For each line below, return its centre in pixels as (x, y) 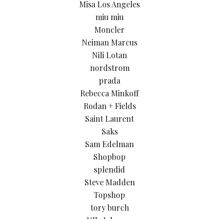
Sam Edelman (109, 144)
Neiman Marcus (109, 42)
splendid (109, 169)
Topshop (109, 195)
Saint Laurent (109, 118)
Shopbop (109, 156)
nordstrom (109, 67)
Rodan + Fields (109, 106)
